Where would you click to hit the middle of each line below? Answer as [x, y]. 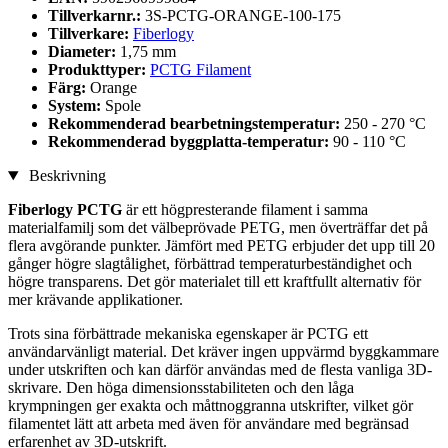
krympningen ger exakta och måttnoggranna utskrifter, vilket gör [210, 406]
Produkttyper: [99, 70]
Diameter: [84, 52]
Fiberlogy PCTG [65, 210]
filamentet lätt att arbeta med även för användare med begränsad [208, 424]
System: [76, 106]
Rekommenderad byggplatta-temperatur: [190, 142]
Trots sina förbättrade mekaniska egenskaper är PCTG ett [188, 334]
